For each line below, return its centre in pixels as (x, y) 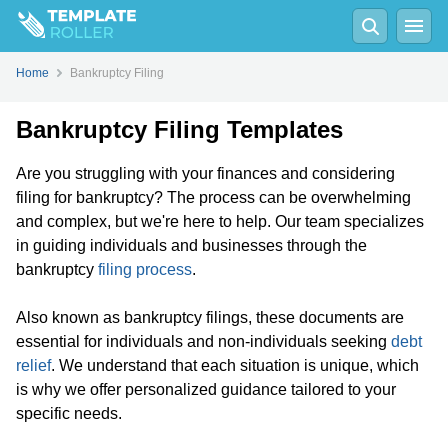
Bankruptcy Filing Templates (179, 129)
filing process (145, 269)
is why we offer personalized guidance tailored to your (206, 389)
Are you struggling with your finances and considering (205, 173)
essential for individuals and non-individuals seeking (203, 341)
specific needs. (69, 413)
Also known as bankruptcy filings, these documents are (210, 317)
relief (33, 365)
